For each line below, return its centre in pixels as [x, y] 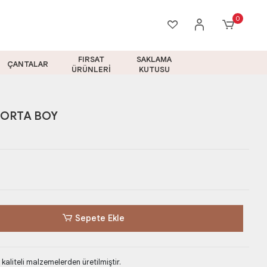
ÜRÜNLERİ [91, 69]
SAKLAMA [154, 59]
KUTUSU [154, 69]
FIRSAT [91, 59]
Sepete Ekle [100, 218]
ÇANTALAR [28, 64]
